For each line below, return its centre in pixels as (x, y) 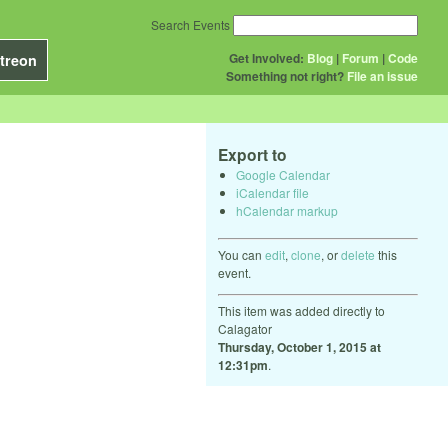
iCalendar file (272, 192)
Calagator (245, 328)
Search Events (190, 24)
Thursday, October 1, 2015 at (299, 346)
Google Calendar (283, 174)
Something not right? (285, 76)
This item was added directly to (301, 310)
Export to (252, 154)
